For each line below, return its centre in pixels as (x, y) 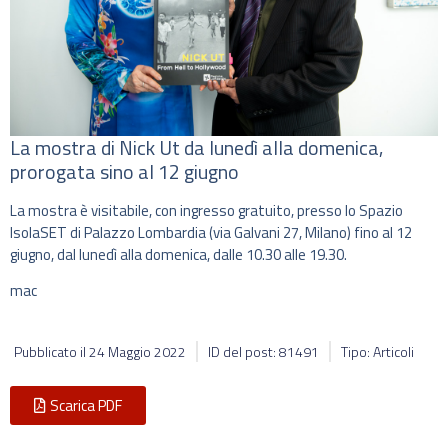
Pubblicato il (51, 351)
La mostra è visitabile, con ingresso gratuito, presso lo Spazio (206, 210)
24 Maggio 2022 (137, 351)
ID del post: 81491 (263, 351)
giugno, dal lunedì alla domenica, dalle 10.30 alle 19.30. (178, 254)
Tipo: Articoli (377, 351)
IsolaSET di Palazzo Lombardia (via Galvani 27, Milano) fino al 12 (211, 232)
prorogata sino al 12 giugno (124, 171)
